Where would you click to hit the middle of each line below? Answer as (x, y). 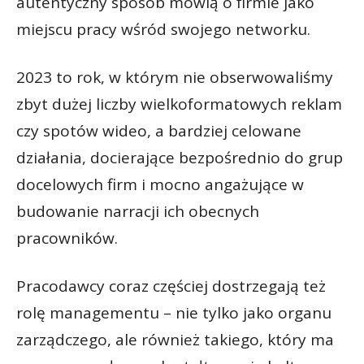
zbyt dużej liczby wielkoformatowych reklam (179, 104)
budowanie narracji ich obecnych (138, 211)
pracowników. (67, 238)
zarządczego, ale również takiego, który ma (175, 339)
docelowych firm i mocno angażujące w (160, 184)
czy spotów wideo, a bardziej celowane (159, 130)
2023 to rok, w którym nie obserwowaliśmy (175, 77)
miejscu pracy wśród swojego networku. (163, 29)
